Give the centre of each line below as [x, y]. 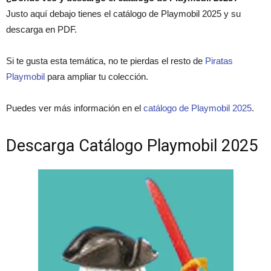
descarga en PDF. [41, 30]
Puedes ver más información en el [75, 108]
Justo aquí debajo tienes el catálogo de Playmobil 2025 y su [123, 14]
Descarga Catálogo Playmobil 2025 [132, 146]
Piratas [219, 61]
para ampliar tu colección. [96, 77]
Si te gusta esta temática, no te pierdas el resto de [106, 61]
